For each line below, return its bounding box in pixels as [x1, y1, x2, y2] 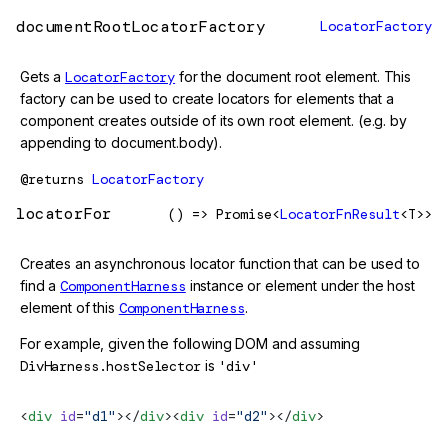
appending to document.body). [20, 133, 223, 151]
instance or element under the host [185, 277, 415, 295]
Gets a [20, 67, 66, 85]
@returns [20, 169, 84, 188]
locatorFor [16, 203, 112, 225]
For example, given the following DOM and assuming [20, 335, 361, 353]
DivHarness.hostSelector [20, 357, 201, 376]
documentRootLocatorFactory [16, 15, 266, 37]
